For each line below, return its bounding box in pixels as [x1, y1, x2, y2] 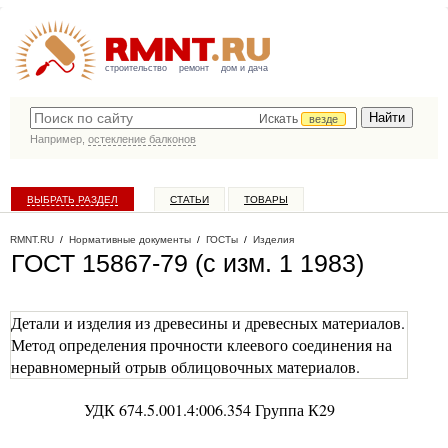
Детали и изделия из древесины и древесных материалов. [11, 312, 405, 333]
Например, [30, 133, 88, 145]
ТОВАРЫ [244, 194, 288, 205]
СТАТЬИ [170, 194, 209, 205]
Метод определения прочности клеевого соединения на [11, 334, 392, 355]
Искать [259, 112, 301, 126]
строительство [105, 63, 167, 73]
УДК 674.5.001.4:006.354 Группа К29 [83, 399, 335, 420]
